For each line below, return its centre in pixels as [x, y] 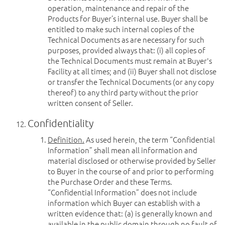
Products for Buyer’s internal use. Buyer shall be [128, 18]
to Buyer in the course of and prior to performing [131, 171]
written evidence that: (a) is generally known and [130, 213]
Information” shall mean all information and [123, 150]
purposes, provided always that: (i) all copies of [127, 50]
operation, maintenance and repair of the [118, 8]
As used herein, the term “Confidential [150, 139]
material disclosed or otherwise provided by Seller [132, 160]
